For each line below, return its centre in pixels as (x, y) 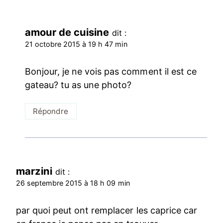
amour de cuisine (67, 32)
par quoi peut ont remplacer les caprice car (107, 211)
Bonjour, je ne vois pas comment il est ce (111, 72)
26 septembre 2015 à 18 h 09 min (73, 183)
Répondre (51, 111)
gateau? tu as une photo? (78, 85)
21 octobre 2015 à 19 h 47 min (76, 44)
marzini (34, 171)
